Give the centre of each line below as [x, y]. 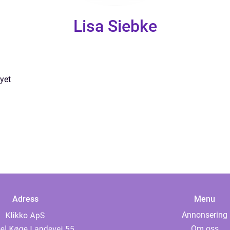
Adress [25, 199]
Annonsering [205, 215]
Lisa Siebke [115, 26]
